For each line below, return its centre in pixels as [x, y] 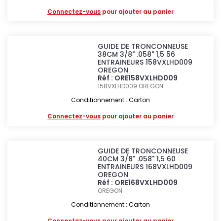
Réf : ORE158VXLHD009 [138, 78]
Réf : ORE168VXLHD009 [138, 183]
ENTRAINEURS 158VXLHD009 [145, 62]
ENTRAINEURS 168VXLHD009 [145, 167]
